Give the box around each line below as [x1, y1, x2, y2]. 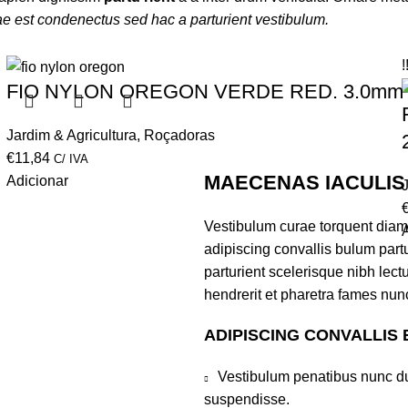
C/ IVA [53, 151, 88, 166]
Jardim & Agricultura [5, 127, 137, 143]
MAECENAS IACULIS [204, 170, 405, 194]
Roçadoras [143, 127, 215, 143]
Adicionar [5, 172, 68, 189]
